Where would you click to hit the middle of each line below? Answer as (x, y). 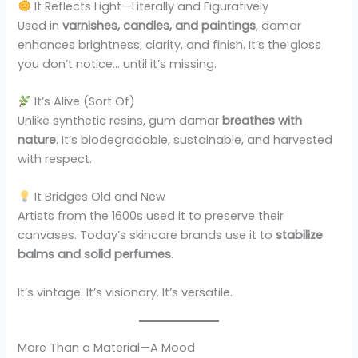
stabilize (300, 235)
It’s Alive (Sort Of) (84, 102)
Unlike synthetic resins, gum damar (120, 121)
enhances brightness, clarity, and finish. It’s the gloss (170, 44)
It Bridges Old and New (99, 197)
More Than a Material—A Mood (107, 348)
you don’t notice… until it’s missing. (117, 64)
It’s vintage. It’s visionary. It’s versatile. (125, 292)
